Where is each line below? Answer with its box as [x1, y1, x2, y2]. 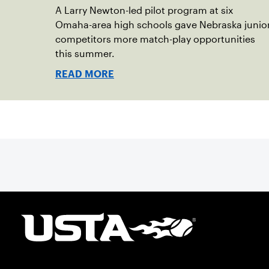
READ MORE [55, 70, 114, 77]
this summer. [55, 48, 115, 59]
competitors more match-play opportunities [55, 34, 255, 44]
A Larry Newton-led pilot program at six [55, 5, 233, 16]
